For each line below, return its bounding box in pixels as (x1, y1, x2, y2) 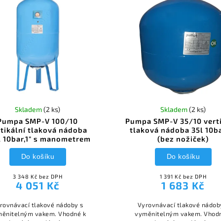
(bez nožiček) (157, 134, 209, 143)
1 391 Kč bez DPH (159, 173, 207, 180)
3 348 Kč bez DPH (12, 173, 63, 180)
